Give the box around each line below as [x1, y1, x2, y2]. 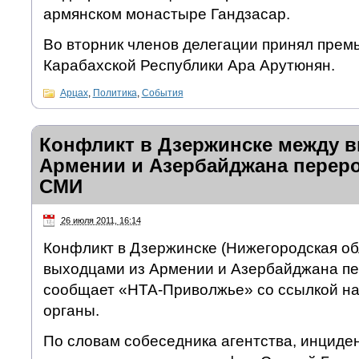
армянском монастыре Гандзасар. [42, 6, 290, 23]
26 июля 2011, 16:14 [60, 216, 141, 226]
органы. [42, 301, 99, 319]
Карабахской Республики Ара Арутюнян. [42, 57, 335, 75]
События [141, 87, 184, 99]
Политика [92, 87, 137, 99]
